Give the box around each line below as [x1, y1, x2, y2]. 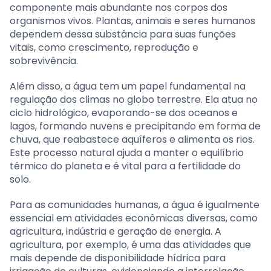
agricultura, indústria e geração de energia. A [10, 224, 221, 238]
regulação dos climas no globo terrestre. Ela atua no [10, 92, 258, 106]
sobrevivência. [10, 53, 78, 68]
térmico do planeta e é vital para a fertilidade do [10, 158, 241, 173]
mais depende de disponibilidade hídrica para [10, 250, 226, 265]
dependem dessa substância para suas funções [10, 27, 236, 41]
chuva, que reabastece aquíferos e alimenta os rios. [10, 132, 255, 146]
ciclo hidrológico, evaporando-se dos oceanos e [10, 105, 238, 120]
